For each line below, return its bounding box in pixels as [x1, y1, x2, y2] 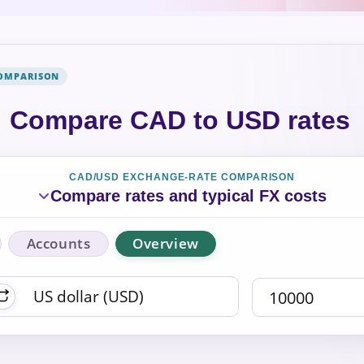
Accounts [26, 233, 91, 253]
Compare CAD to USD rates [9, 105, 350, 135]
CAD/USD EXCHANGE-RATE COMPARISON [68, 171, 296, 182]
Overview [132, 233, 199, 253]
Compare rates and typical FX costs [50, 186, 327, 205]
